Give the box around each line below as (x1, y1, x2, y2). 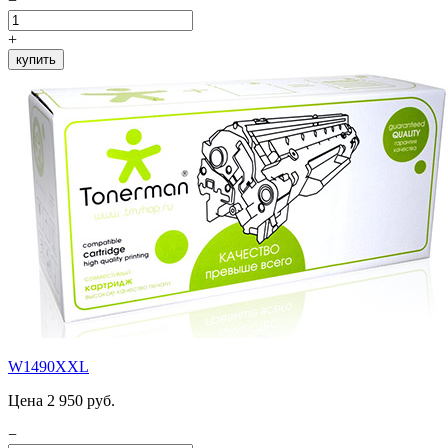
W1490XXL (8, 357, 89, 375)
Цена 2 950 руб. (8, 391, 115, 409)
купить (16, 51, 56, 67)
